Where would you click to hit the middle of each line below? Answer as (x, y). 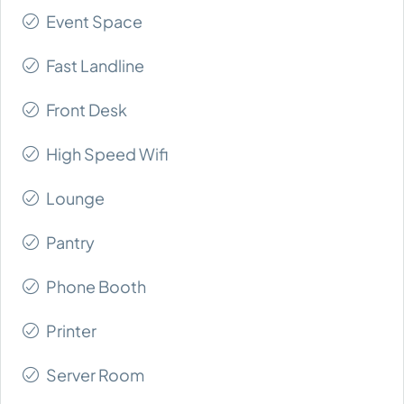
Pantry (70, 242)
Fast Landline (95, 65)
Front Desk (87, 109)
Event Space (94, 21)
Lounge (75, 197)
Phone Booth (96, 286)
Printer (71, 330)
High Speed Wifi (107, 153)
